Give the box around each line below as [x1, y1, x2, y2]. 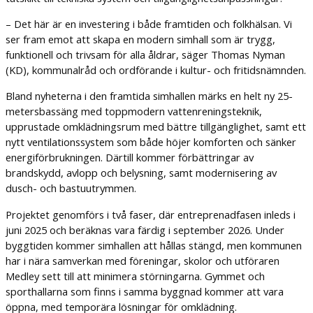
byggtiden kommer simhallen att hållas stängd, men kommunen [5, 238, 302, 252]
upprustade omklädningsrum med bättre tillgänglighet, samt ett [5, 119, 306, 134]
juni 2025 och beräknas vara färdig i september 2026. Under [5, 222, 284, 237]
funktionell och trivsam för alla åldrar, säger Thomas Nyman [5, 48, 285, 62]
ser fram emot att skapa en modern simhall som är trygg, [5, 32, 275, 47]
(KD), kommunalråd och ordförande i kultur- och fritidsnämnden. [5, 63, 306, 78]
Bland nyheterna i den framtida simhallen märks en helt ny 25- [5, 89, 293, 103]
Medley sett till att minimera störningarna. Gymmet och [5, 268, 265, 283]
